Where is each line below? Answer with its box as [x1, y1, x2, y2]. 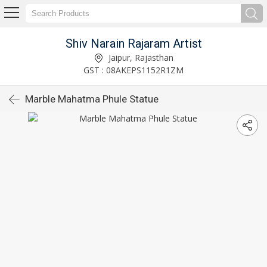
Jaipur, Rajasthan [105, 51, 173, 63]
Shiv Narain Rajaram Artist [65, 36, 202, 51]
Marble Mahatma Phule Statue [25, 93, 159, 105]
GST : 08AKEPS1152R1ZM [83, 64, 184, 76]
